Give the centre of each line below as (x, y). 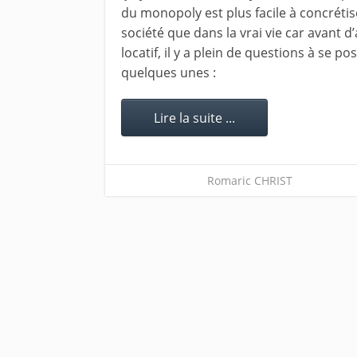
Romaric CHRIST (250, 180)
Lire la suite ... (194, 118)
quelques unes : (172, 73)
